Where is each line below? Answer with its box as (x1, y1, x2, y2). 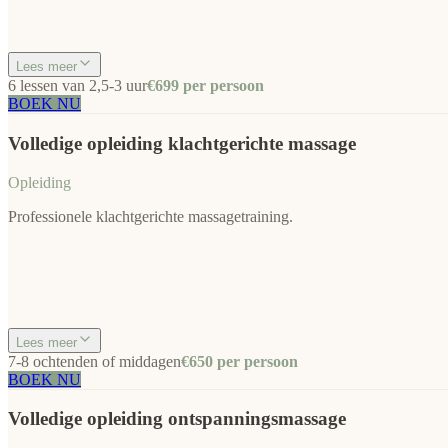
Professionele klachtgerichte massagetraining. (8, 207, 293, 225)
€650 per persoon (181, 352, 298, 370)
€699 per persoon (147, 77, 264, 95)
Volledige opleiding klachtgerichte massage (8, 132, 356, 154)
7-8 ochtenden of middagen (8, 352, 181, 370)
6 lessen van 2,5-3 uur (8, 77, 147, 95)
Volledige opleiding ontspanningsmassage (8, 408, 346, 430)
